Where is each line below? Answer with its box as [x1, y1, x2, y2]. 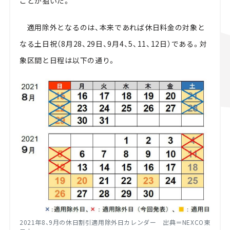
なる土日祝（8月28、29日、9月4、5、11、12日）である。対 [19, 38, 208, 49]
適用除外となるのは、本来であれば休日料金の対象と [19, 22, 205, 32]
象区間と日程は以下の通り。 [19, 54, 117, 65]
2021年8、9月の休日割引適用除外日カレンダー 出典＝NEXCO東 [19, 217, 210, 226]
